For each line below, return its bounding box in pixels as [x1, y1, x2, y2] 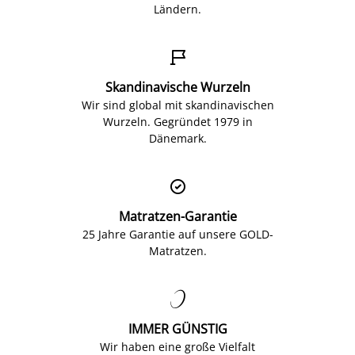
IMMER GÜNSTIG [128, 319, 227, 338]
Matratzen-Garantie [118, 207, 237, 225]
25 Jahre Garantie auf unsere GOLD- [82, 226, 273, 242]
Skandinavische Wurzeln [105, 78, 250, 96]
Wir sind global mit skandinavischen [81, 97, 274, 113]
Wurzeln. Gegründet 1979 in [102, 113, 253, 129]
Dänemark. [148, 130, 207, 146]
